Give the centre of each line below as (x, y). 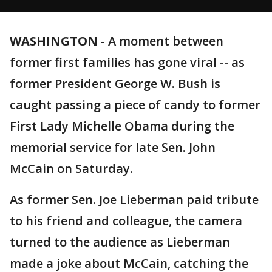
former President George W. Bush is (115, 83)
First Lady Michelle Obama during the (122, 126)
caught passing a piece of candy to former (135, 105)
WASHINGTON (54, 41)
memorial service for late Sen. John (113, 147)
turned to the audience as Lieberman (120, 242)
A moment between (166, 41)
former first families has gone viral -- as (127, 62)
